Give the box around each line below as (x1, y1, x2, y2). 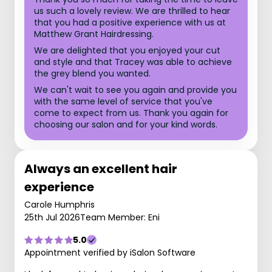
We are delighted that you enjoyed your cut (34, 44, 220, 56)
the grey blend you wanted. (34, 67, 151, 80)
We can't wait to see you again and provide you (34, 84, 237, 96)
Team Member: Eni (80, 211, 160, 223)
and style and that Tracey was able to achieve (34, 56, 232, 68)
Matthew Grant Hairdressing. (34, 28, 154, 40)
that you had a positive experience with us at (34, 16, 226, 29)
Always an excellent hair (24, 160, 177, 177)
